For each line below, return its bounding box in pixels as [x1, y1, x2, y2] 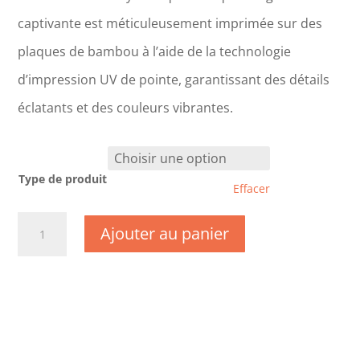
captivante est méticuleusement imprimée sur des [18, 14, 323, 32]
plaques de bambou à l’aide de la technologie [18, 42, 292, 60]
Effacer [233, 180, 271, 196]
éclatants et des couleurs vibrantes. [18, 98, 234, 117]
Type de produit [18, 170, 108, 186]
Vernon [17, 323, 56, 339]
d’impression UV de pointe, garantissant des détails [18, 70, 330, 88]
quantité [17, 212, 63, 228]
